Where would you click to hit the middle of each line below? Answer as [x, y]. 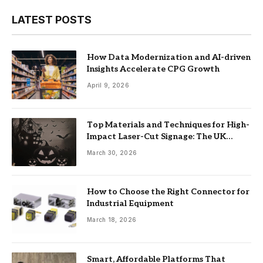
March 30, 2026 [112, 152]
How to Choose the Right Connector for [168, 192]
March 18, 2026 [112, 220]
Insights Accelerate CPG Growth [153, 69]
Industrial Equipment [130, 204]
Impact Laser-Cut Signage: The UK [156, 136]
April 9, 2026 [108, 85]
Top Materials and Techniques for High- [168, 124]
